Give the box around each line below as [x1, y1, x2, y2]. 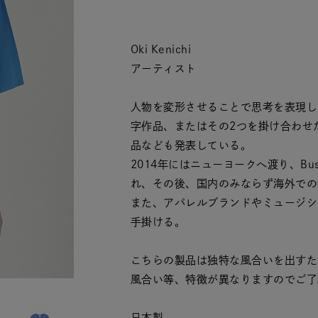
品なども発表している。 [131, 140, 252, 150]
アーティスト [131, 63, 197, 74]
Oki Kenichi [131, 44, 192, 55]
